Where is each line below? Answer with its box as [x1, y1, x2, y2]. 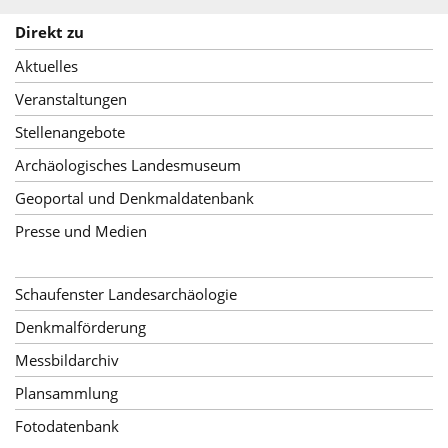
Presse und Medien [15, 220, 147, 241]
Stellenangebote [15, 121, 125, 142]
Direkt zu [15, 21, 84, 42]
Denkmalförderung [15, 316, 146, 337]
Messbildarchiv [15, 349, 119, 370]
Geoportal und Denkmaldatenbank [15, 187, 254, 208]
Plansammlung [15, 382, 118, 403]
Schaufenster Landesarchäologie [15, 283, 237, 304]
